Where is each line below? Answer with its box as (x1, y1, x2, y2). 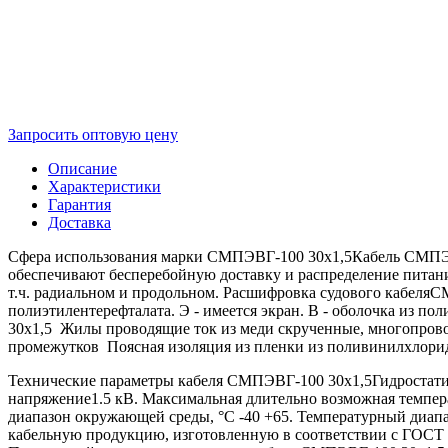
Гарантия (48, 195, 111, 213)
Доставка (48, 213, 111, 231)
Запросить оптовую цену (8, 125, 178, 143)
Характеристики (48, 177, 161, 195)
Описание (48, 159, 117, 177)
